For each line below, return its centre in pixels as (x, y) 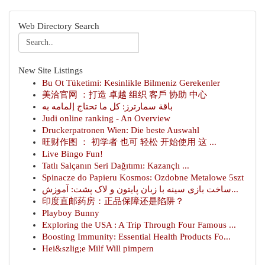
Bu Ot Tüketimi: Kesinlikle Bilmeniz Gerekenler (131, 83)
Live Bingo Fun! (72, 154)
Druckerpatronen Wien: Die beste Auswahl (121, 130)
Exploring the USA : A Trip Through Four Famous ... (139, 225)
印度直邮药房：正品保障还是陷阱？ (113, 201)
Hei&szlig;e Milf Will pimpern (98, 248)
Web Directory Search (59, 26)
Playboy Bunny (71, 213)
